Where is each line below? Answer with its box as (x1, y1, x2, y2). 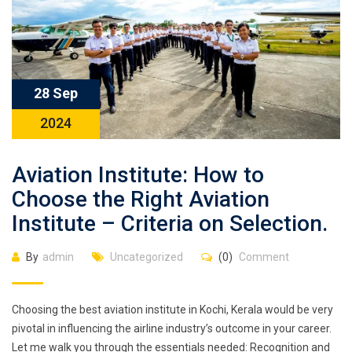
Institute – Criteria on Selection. (12, 210, 328, 236)
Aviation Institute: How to (12, 161, 264, 188)
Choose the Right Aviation (12, 185, 269, 212)
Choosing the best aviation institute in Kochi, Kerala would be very (12, 302, 333, 316)
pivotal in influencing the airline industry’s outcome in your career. (12, 321, 332, 335)
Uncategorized (110, 250, 183, 263)
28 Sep (34, 84, 78, 101)
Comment (236, 250, 289, 263)
